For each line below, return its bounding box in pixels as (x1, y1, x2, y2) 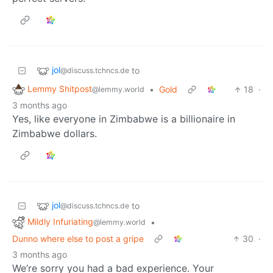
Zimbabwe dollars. (12, 127, 97, 140)
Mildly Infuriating (27, 216, 93, 227)
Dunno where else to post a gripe (12, 233, 144, 244)
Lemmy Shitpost (27, 83, 92, 94)
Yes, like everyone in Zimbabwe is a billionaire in (12, 113, 235, 126)
